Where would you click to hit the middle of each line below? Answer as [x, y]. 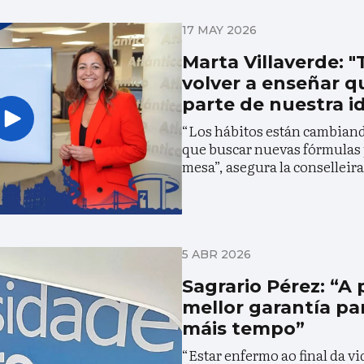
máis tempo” [243, 329]
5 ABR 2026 [217, 255]
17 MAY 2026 [219, 30]
